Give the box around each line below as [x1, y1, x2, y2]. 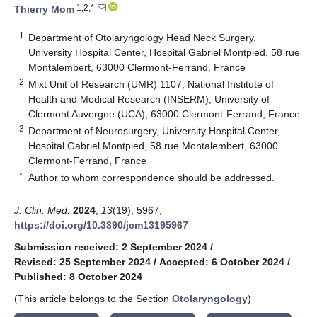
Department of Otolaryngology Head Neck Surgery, [28, 31, 257, 43]
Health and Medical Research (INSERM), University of [28, 93, 270, 105]
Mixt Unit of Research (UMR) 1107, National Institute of [28, 78, 275, 90]
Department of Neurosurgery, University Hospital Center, [28, 125, 281, 137]
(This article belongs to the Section [14, 292, 172, 304]
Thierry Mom [14, 4, 74, 16]
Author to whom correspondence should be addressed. [28, 171, 275, 183]
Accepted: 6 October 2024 [159, 255, 284, 267]
